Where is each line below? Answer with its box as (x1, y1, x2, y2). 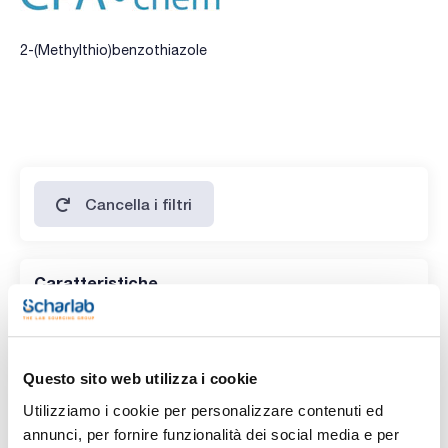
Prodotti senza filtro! (77, 323, 217, 341)
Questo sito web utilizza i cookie (23, 370, 258, 388)
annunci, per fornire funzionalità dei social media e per (23, 425, 399, 443)
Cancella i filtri (85, 194, 193, 213)
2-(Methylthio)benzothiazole (20, 41, 207, 58)
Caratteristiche (34, 272, 158, 292)
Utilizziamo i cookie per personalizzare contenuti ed (23, 401, 383, 419)
